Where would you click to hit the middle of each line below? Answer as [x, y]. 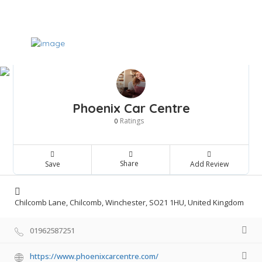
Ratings [131, 121]
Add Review [209, 164]
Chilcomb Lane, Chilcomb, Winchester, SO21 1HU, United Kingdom [129, 203]
